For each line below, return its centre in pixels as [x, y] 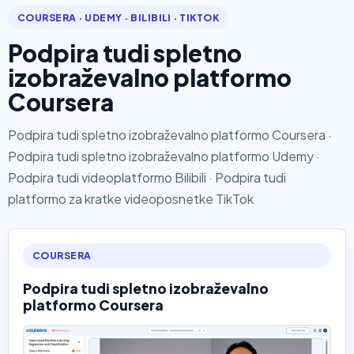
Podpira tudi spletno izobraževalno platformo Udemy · [164, 156]
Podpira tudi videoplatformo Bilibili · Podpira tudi [147, 178]
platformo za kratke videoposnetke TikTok [131, 199]
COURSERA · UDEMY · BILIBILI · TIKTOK [119, 18]
